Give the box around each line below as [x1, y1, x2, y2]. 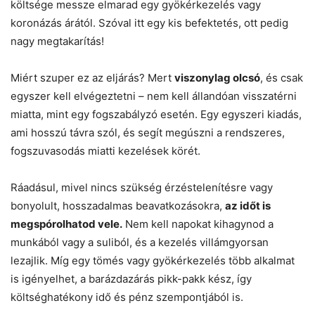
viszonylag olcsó [174, 70, 260, 84]
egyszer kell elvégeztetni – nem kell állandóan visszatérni [11, 89, 297, 103]
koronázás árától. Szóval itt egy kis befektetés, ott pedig [11, 15, 288, 30]
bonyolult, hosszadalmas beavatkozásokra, [11, 198, 225, 212]
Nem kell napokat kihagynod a [122, 217, 274, 231]
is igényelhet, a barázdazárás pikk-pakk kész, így [11, 271, 252, 285]
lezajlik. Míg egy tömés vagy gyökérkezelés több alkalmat [11, 253, 295, 267]
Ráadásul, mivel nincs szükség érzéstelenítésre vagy [11, 180, 273, 194]
